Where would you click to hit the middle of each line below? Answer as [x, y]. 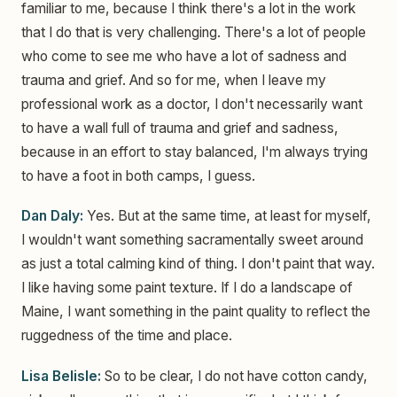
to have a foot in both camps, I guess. [138, 175]
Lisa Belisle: [61, 376]
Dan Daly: [52, 216]
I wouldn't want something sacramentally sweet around [192, 240]
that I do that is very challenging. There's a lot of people [194, 32]
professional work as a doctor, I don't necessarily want [192, 104]
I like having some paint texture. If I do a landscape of [187, 288]
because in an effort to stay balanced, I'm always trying [195, 152]
